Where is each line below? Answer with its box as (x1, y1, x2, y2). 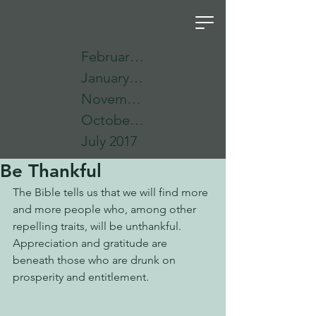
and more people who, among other (13, 202, 199, 216)
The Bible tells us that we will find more (13, 186, 211, 199)
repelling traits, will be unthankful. (13, 219, 187, 233)
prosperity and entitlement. (13, 270, 149, 284)
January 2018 (129, 69, 143, 86)
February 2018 (130, 48, 144, 65)
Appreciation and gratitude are (13, 236, 170, 250)
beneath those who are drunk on (13, 253, 178, 267)
